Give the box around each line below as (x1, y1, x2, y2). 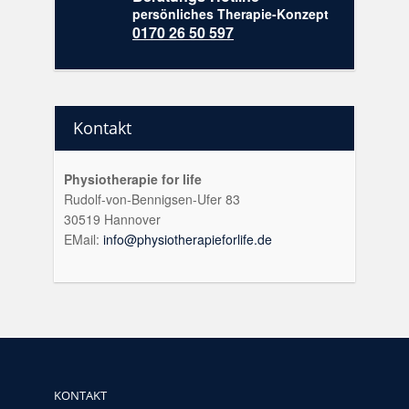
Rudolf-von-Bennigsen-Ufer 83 (64, 190, 240, 208)
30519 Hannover (64, 210, 161, 228)
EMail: (64, 230, 103, 248)
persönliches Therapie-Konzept (132, 5, 329, 23)
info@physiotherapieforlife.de (103, 230, 272, 248)
